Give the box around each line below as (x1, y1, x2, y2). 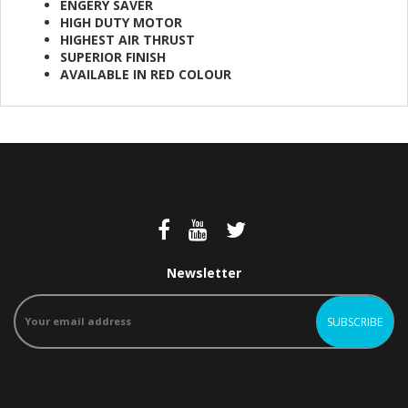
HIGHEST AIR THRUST (60, 31, 195, 49)
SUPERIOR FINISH (60, 48, 166, 66)
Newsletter (167, 263, 241, 281)
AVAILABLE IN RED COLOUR (60, 66, 231, 84)
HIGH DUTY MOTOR (60, 14, 182, 32)
